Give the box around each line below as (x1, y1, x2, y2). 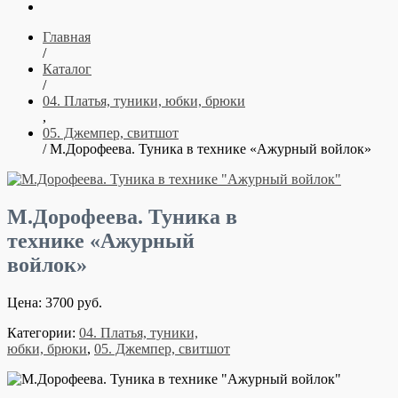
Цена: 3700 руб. (7, 294, 102, 310)
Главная (43, 29, 91, 44)
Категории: (7, 324, 79, 340)
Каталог (43, 61, 92, 76)
